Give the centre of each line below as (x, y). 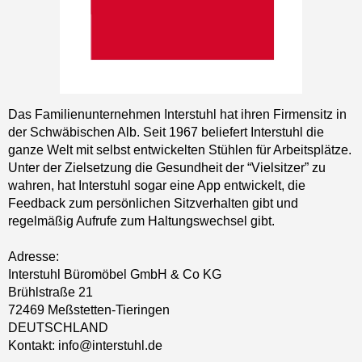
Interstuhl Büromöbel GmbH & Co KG (115, 274)
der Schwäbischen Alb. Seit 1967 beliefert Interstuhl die (166, 132)
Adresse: (34, 256)
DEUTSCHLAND (58, 327)
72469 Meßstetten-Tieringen (89, 309)
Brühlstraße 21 (51, 292)
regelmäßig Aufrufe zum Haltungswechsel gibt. (141, 221)
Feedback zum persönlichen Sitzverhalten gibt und (153, 203)
